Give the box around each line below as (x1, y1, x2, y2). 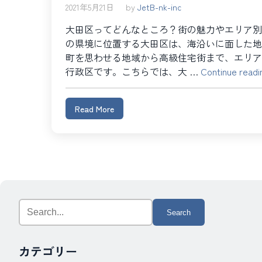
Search (18, 198, 47, 212)
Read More (75, 102, 114, 115)
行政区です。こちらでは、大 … (65, 64, 201, 78)
